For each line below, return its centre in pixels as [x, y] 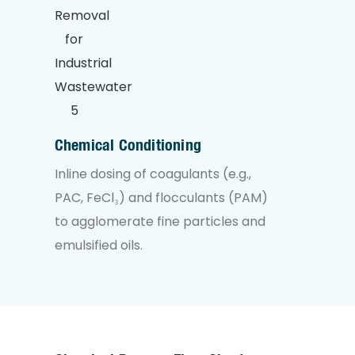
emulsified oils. [98, 246]
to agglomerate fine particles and [160, 222]
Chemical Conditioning [128, 145]
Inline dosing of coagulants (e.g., [153, 174]
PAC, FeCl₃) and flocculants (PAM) [161, 198]
